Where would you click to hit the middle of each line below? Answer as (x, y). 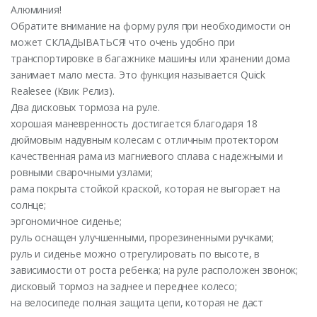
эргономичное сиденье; (67, 221)
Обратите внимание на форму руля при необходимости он (151, 25)
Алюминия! (36, 9)
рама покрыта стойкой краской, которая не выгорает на (145, 188)
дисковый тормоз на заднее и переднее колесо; (124, 286)
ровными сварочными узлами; (82, 172)
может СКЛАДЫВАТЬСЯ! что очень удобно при (123, 42)
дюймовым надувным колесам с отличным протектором (145, 139)
